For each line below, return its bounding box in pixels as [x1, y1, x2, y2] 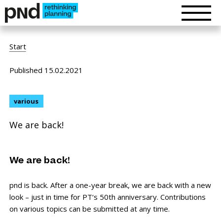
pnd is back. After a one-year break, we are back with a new [9, 180, 211, 190]
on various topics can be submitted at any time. [9, 204, 170, 214]
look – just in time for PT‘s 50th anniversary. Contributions [9, 192, 206, 202]
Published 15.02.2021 [9, 65, 83, 75]
